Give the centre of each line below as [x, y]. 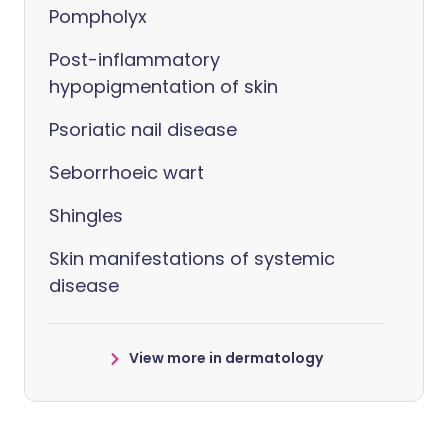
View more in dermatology [226, 358]
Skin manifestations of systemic [192, 258]
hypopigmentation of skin [163, 86]
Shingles [86, 215]
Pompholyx [98, 16]
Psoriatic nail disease [143, 129]
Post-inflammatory [134, 59]
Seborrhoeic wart [126, 172]
